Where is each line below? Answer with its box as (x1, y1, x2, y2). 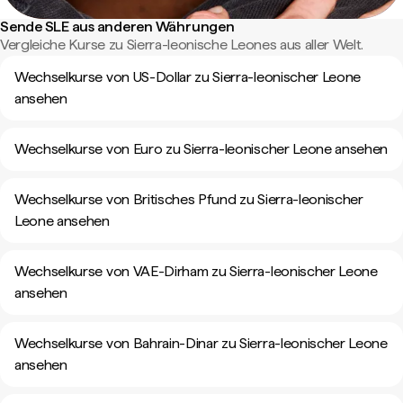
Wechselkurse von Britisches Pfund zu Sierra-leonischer (14, 191, 363, 208)
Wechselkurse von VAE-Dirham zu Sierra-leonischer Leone (14, 263, 378, 280)
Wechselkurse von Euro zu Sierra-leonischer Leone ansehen (14, 140, 389, 157)
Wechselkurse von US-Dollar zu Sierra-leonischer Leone (14, 68, 362, 85)
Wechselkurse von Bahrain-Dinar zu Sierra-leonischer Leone (14, 335, 388, 352)
